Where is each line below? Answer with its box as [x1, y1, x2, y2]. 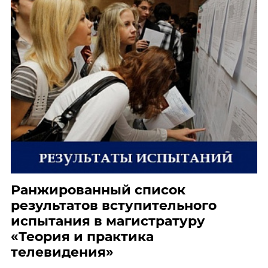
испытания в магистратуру [11, 212, 205, 229]
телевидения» [11, 243, 114, 260]
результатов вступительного [11, 197, 217, 214]
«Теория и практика [11, 228, 154, 245]
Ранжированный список [11, 181, 185, 198]
